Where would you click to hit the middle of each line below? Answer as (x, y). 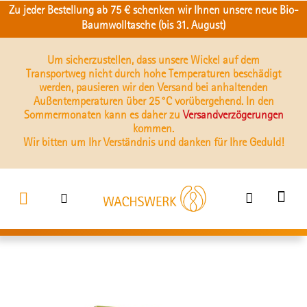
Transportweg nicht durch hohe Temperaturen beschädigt (153, 75)
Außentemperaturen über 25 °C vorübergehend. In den (153, 102)
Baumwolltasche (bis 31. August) (153, 26)
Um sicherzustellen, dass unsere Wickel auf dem (153, 61)
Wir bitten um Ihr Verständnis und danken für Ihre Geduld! (153, 144)
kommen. (153, 130)
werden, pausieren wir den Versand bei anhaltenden (153, 89)
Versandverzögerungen (233, 116)
